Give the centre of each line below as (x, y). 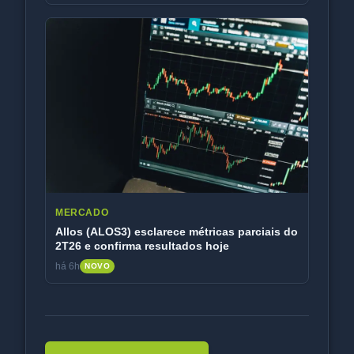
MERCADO (82, 213)
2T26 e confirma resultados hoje (142, 246)
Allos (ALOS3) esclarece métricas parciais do (177, 232)
